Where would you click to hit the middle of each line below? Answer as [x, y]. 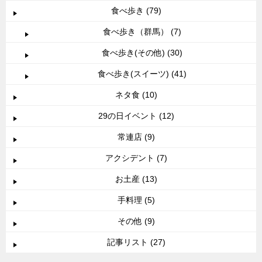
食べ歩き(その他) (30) [142, 53]
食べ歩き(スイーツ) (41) [142, 74]
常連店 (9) [136, 137]
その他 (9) [136, 221]
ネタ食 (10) [136, 95]
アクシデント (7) [136, 158]
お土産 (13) [136, 179]
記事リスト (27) [136, 242]
